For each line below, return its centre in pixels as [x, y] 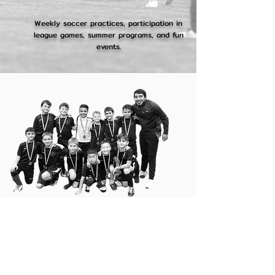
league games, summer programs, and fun [108, 35]
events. [108, 46]
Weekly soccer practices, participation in [108, 23]
